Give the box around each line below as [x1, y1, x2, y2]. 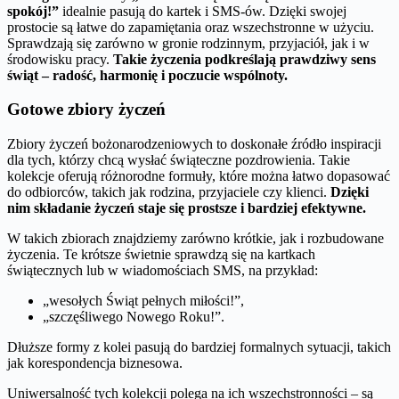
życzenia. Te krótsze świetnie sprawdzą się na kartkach [7, 247, 315, 263]
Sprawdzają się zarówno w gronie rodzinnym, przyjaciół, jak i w [7, 35, 370, 51]
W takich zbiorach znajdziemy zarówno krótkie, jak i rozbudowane [7, 231, 384, 247]
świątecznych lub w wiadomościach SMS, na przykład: [7, 263, 318, 279]
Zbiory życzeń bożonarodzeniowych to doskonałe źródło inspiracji [7, 136, 381, 152]
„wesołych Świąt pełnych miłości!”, [43, 293, 244, 309]
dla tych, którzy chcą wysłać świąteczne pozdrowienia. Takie [7, 152, 350, 168]
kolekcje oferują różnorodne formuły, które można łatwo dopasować [7, 168, 390, 184]
